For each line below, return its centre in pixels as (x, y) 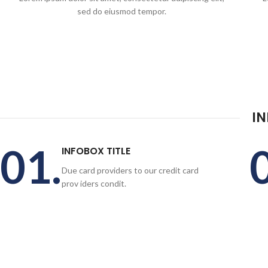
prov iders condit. (94, 183)
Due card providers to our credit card (130, 170)
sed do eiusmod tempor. (122, 11)
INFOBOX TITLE (96, 151)
